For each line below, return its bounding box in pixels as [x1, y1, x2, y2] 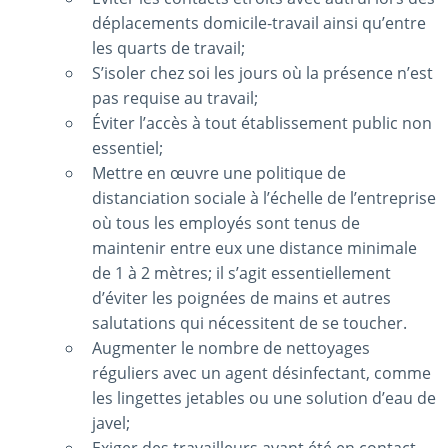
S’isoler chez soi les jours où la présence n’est [92, 62, 433, 85]
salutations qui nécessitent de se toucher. [92, 312, 411, 335]
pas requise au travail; [92, 87, 258, 110]
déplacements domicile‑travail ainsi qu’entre [92, 12, 426, 35]
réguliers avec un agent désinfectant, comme [92, 362, 431, 385]
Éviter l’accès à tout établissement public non [92, 112, 432, 135]
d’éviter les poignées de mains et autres [92, 287, 391, 310]
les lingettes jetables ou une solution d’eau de [92, 387, 436, 410]
